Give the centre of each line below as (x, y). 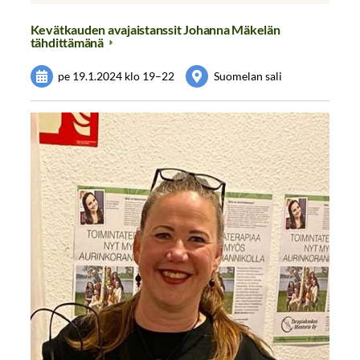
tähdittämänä (68, 42)
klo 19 (140, 76)
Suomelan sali (248, 76)
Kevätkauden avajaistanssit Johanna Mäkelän (155, 29)
